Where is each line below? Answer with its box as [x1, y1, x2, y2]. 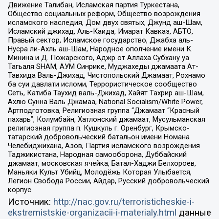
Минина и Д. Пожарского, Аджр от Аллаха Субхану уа [7, 53, 189, 62]
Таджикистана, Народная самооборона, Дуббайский [7, 150, 187, 159]
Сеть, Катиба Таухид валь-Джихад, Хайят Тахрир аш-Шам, [7, 88, 204, 97]
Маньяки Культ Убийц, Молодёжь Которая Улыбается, [7, 167, 192, 176]
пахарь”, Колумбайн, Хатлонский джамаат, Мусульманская [7, 114, 205, 124]
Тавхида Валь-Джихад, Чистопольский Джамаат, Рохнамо [7, 70, 205, 80]
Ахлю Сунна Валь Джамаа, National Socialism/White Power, [7, 97, 203, 106]
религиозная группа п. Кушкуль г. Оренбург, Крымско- [7, 123, 190, 132]
